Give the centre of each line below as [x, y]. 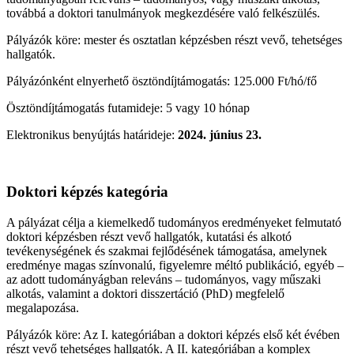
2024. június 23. [220, 134]
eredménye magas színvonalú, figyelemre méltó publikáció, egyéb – [175, 265]
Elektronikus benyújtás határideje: [92, 134]
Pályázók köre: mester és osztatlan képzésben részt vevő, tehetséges [174, 40]
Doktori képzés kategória [87, 192]
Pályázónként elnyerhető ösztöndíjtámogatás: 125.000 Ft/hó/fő [162, 81]
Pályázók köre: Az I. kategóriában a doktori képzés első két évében [173, 335]
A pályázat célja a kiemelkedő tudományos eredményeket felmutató [174, 223]
